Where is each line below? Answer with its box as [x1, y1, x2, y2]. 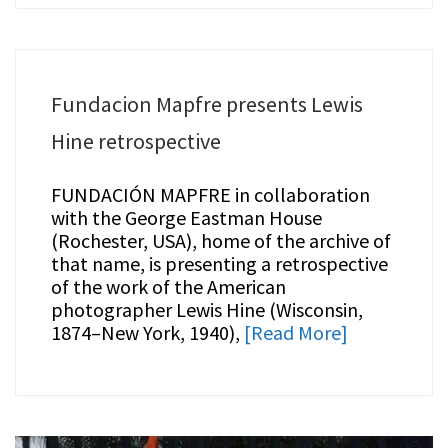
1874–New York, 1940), [50, 320, 244, 346]
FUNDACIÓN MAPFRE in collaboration [50, 182, 370, 208]
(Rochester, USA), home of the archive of [50, 228, 391, 254]
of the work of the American [50, 274, 286, 300]
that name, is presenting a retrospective [50, 251, 388, 277]
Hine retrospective [50, 127, 221, 156]
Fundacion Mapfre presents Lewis [50, 90, 363, 119]
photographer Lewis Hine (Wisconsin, [50, 297, 363, 323]
